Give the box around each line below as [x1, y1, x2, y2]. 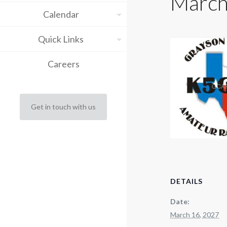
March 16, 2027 [170, 210, 219, 219]
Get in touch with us [31, 102, 96, 111]
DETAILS [170, 177, 203, 185]
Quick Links [38, 33, 84, 45]
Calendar [43, 9, 79, 20]
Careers [47, 58, 80, 69]
